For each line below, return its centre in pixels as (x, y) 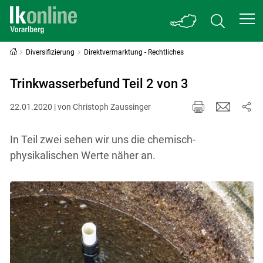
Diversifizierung (50, 52)
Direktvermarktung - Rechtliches (134, 52)
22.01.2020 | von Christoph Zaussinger (80, 107)
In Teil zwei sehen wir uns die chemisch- (102, 139)
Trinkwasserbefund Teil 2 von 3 (99, 84)
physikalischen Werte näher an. (82, 155)
